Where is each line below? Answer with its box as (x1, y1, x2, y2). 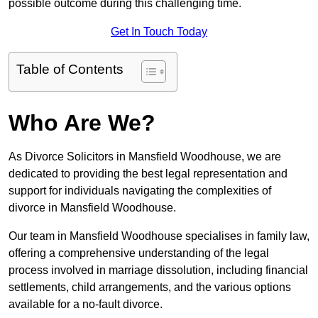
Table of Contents (16, 62, 124, 77)
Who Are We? (9, 110, 155, 136)
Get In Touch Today (111, 26, 207, 38)
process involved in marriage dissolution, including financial (9, 264, 308, 277)
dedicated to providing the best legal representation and (9, 168, 287, 180)
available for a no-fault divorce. (9, 298, 163, 311)
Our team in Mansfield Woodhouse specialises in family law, (9, 230, 309, 243)
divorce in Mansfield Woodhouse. (9, 202, 179, 214)
